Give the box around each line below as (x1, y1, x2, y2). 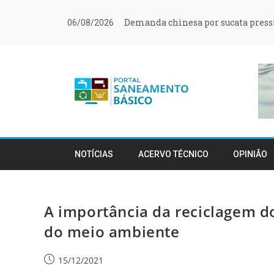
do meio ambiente (44, 221, 180, 242)
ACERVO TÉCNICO (138, 149, 209, 159)
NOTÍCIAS (75, 149, 114, 159)
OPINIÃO (233, 149, 268, 159)
